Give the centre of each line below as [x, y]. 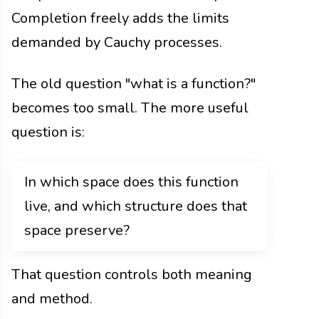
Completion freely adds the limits [120, 18]
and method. [52, 298]
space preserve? [77, 230]
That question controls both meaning [132, 274]
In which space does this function [131, 182]
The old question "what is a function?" [134, 83]
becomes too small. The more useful [130, 108]
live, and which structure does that [136, 206]
